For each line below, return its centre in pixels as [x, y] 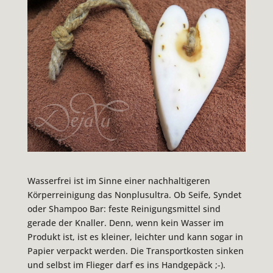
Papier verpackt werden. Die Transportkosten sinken [135, 250]
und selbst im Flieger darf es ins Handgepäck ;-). [126, 264]
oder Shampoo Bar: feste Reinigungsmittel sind [124, 208]
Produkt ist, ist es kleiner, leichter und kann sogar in [135, 236]
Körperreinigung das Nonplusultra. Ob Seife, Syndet [134, 194]
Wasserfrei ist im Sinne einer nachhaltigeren [119, 180]
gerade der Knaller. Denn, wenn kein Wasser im [125, 222]
